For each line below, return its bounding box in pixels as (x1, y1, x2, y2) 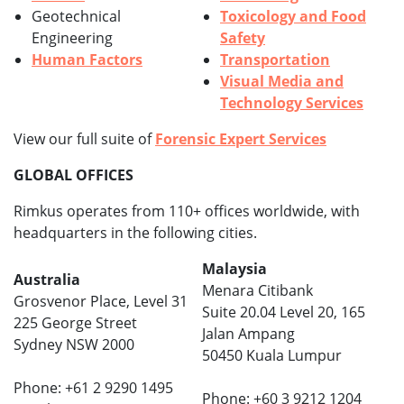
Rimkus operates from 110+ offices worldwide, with (14, 201, 360, 222)
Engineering (32, 28, 113, 49)
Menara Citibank (202, 280, 313, 301)
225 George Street (14, 313, 137, 334)
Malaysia (202, 259, 267, 280)
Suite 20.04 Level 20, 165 (202, 302, 365, 323)
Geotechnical (32, 6, 121, 27)
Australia (14, 270, 80, 290)
